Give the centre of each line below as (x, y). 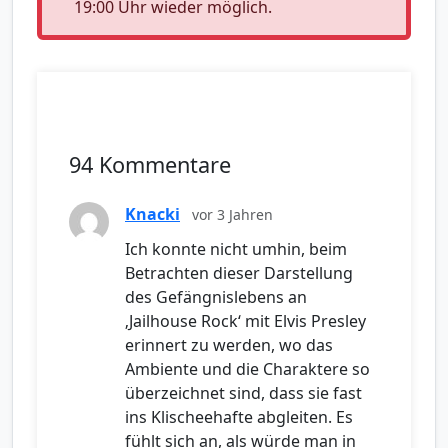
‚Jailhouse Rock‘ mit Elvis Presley (245, 320)
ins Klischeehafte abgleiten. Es (239, 416)
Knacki (152, 213)
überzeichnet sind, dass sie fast (243, 392)
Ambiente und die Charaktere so (247, 368)
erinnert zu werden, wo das (229, 344)
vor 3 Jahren (232, 214)
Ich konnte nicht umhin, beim (236, 248)
